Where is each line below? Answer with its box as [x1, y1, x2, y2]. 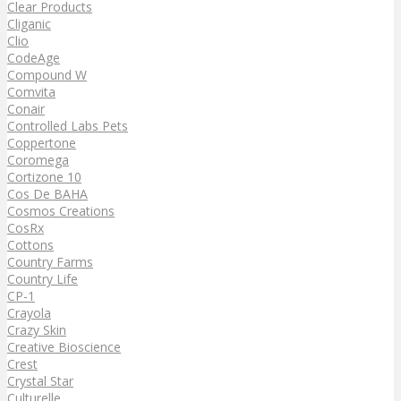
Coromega [7, 150, 69, 168]
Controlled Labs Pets [7, 116, 128, 134]
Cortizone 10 [7, 167, 81, 185]
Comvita [7, 82, 55, 100]
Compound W [7, 65, 87, 83]
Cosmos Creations [7, 201, 115, 219]
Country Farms [7, 252, 93, 270]
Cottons [7, 235, 54, 253]
